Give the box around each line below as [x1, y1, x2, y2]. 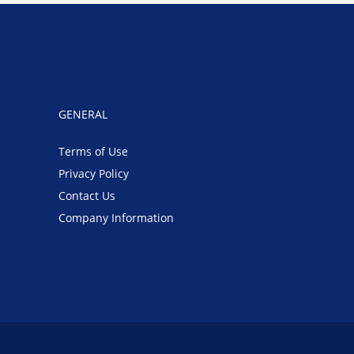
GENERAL [58, 106, 108, 122]
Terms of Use [58, 143, 129, 159]
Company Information [58, 209, 175, 225]
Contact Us [58, 187, 116, 203]
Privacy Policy [58, 165, 130, 181]
